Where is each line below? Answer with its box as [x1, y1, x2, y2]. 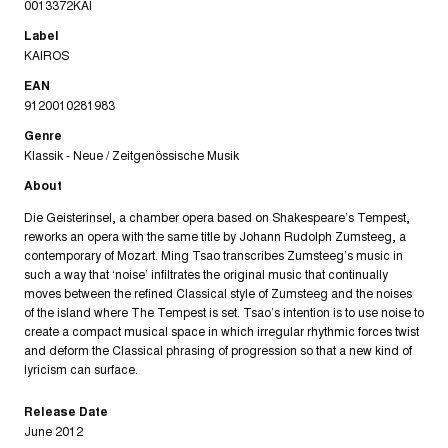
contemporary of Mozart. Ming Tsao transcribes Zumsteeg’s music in [24, 246, 403, 264]
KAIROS [24, 46, 69, 64]
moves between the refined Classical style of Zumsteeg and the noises [24, 284, 412, 302]
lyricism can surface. [24, 360, 138, 378]
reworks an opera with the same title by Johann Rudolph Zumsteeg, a [24, 227, 406, 245]
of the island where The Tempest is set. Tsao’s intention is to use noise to [24, 303, 424, 321]
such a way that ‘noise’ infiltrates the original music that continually [24, 265, 388, 283]
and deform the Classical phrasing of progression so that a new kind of [24, 341, 412, 359]
